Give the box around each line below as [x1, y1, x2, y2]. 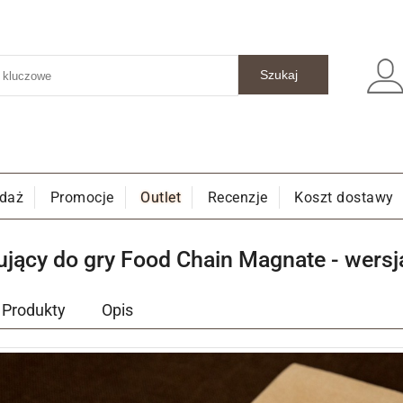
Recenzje [207, 189, 268, 206]
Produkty [2, 300, 66, 319]
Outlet [140, 189, 181, 206]
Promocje [49, 189, 114, 206]
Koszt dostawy [294, 189, 394, 206]
